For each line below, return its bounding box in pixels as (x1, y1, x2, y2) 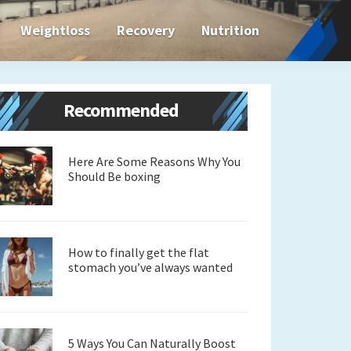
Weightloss (20, 21, 90, 39)
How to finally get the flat (68, 244, 209, 260)
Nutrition (201, 21, 259, 39)
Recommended (63, 98, 179, 122)
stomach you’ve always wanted (68, 259, 233, 275)
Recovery (117, 21, 175, 39)
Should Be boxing (68, 168, 161, 184)
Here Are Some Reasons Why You (68, 154, 241, 169)
